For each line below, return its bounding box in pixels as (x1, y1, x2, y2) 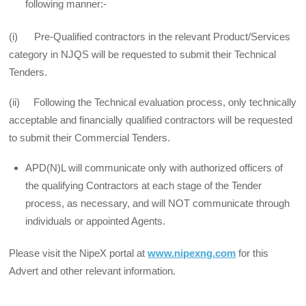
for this (236, 247, 269, 260)
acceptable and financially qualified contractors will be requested (9, 113, 293, 126)
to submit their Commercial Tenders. (9, 131, 171, 143)
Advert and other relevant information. (9, 265, 176, 277)
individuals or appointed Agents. (25, 215, 166, 227)
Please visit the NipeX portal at (9, 247, 148, 260)
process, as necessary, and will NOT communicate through (25, 197, 290, 210)
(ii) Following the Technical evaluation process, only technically (9, 96, 297, 108)
